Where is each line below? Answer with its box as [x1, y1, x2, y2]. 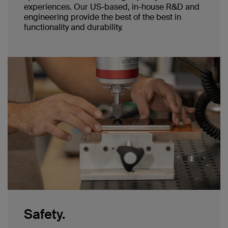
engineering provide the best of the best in [24, 11, 181, 22]
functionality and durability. [24, 21, 123, 33]
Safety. [24, 205, 65, 223]
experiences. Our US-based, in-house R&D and [24, 1, 199, 12]
